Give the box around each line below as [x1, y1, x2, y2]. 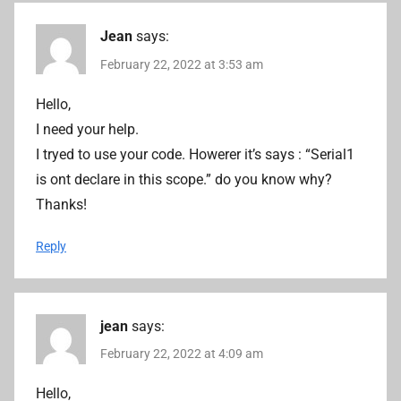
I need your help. [36, 120, 139, 138]
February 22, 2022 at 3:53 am [100, 56, 263, 72]
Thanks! [36, 195, 87, 213]
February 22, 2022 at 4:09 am [100, 346, 263, 361]
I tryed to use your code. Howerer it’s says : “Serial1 [36, 145, 354, 163]
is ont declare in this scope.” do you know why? [36, 170, 332, 188]
